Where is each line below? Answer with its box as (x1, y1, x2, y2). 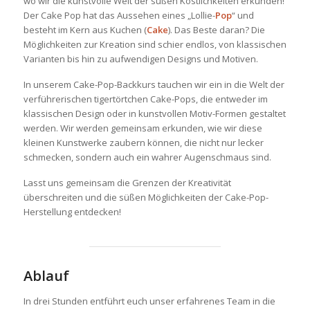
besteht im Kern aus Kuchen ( (23, 24, 147, 36)
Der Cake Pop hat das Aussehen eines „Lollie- (23, 9, 215, 21)
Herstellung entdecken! (23, 206, 121, 218)
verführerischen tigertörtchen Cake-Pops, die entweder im (23, 93, 268, 105)
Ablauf (23, 266, 69, 285)
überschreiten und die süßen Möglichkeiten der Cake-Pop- (23, 191, 268, 203)
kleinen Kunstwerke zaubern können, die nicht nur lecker (23, 136, 264, 149)
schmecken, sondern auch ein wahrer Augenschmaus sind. (23, 151, 271, 163)
